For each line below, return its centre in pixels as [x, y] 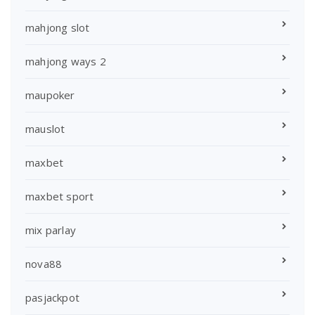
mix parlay [51, 230]
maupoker [50, 95]
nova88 [44, 264]
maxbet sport [60, 197]
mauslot [45, 129]
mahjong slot [58, 28]
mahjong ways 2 [66, 62]
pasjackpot [52, 298]
